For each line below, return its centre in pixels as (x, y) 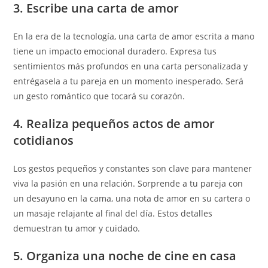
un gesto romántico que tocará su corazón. (99, 96)
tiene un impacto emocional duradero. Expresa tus (115, 51)
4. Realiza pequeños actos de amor (114, 124)
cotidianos (44, 140)
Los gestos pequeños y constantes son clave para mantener (133, 168)
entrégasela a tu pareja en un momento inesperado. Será (129, 81)
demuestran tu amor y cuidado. (77, 228)
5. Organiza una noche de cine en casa (125, 256)
